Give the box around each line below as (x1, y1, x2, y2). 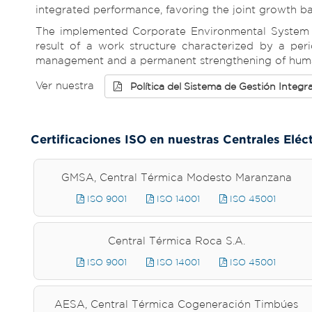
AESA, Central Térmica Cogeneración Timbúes (54, 298, 299, 310)
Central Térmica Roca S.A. (107, 235, 245, 247)
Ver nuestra (36, 79, 104, 91)
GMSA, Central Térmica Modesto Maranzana (61, 171, 292, 183)
